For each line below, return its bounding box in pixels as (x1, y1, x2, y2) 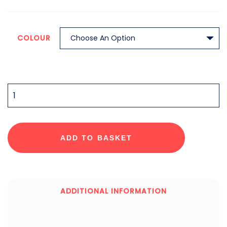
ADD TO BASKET (60, 134, 133, 142)
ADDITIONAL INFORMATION (60, 186, 167, 196)
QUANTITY (7, 82, 48, 92)
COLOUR (17, 33, 51, 43)
